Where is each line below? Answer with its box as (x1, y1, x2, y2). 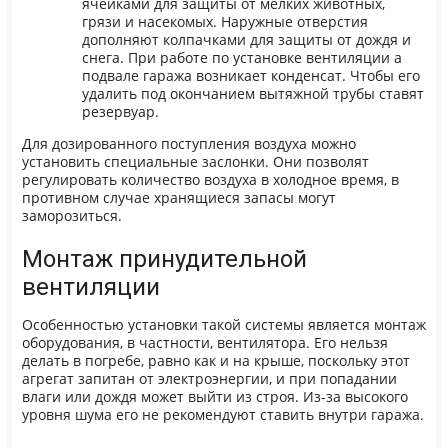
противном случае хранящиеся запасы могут (21, 188, 336, 207)
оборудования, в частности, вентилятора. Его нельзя (21, 334, 388, 353)
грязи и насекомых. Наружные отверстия (81, 13, 368, 32)
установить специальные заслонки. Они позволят (21, 152, 369, 171)
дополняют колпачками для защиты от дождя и (81, 31, 411, 50)
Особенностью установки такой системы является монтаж (21, 316, 426, 335)
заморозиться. (21, 206, 122, 225)
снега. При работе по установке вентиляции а (81, 49, 402, 68)
